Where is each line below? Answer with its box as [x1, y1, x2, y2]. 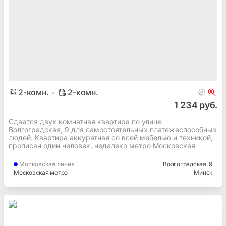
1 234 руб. [174, 100, 217, 111]
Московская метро [14, 168, 68, 177]
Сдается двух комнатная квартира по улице [9, 117, 162, 126]
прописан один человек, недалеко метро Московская [9, 141, 195, 150]
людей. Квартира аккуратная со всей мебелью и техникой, [9, 133, 213, 142]
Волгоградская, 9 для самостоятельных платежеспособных [9, 125, 217, 134]
